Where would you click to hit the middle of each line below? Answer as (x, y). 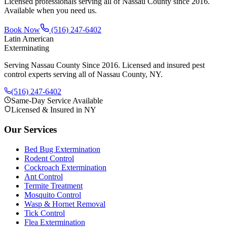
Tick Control (45, 213)
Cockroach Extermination (65, 167)
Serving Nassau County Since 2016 (61, 65)
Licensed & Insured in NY (54, 110)
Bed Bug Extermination (62, 149)
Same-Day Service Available (57, 101)
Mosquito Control (53, 195)
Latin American (29, 39)
